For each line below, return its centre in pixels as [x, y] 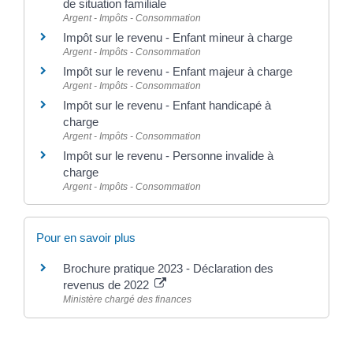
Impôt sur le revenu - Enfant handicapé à [167, 105]
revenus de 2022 [108, 285]
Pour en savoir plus [86, 238]
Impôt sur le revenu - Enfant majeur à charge [178, 71]
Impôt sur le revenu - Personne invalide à [168, 156]
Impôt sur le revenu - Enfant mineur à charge [178, 37]
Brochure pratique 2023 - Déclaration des [168, 269]
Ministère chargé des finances [127, 300]
